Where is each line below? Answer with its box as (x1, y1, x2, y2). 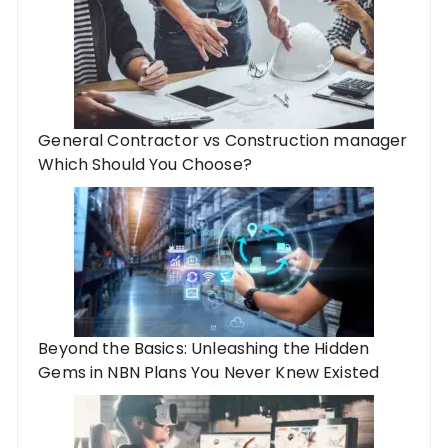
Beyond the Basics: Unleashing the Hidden (38, 336, 370, 360)
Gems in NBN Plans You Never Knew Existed (38, 360, 380, 384)
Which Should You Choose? (38, 152, 252, 176)
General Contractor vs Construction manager (38, 128, 408, 152)
